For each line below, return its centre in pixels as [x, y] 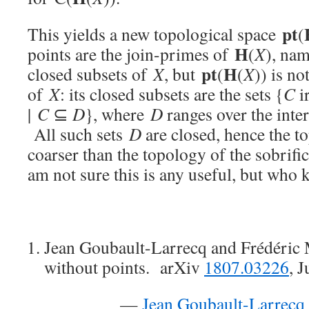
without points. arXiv [124, 267]
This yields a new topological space [155, 34]
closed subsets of [90, 74]
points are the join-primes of [131, 54]
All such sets [78, 134]
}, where [118, 114]
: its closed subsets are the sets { [172, 94]
